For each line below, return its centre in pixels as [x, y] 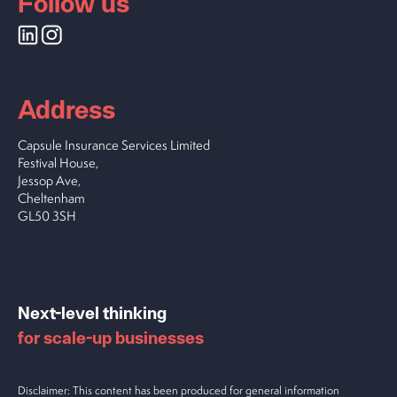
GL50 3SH [47, 216]
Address [66, 108]
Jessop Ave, [49, 181]
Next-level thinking [92, 312]
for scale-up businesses [111, 337]
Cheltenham [51, 198]
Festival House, [58, 163]
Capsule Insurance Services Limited [114, 145]
